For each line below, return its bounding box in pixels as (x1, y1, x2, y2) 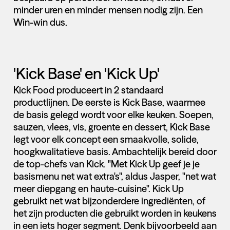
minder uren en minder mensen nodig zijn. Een (13, 4, 203, 16)
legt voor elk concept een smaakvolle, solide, (13, 133, 199, 145)
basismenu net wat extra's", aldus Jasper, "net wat (13, 170, 216, 182)
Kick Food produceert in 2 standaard (13, 84, 163, 96)
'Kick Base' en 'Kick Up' (13, 64, 160, 83)
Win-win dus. (13, 16, 67, 29)
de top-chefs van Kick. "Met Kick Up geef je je (13, 158, 200, 170)
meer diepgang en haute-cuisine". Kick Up (13, 182, 184, 195)
